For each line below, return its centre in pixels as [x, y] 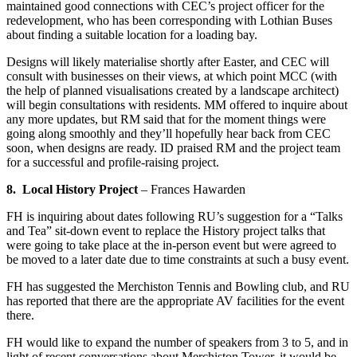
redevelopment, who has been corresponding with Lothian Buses [169, 21]
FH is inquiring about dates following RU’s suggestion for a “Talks [175, 217]
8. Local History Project [74, 190]
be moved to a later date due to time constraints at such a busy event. [178, 260]
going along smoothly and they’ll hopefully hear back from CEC [169, 134]
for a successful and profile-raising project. [113, 163]
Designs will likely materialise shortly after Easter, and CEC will [168, 62]
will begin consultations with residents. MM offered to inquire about [177, 105]
